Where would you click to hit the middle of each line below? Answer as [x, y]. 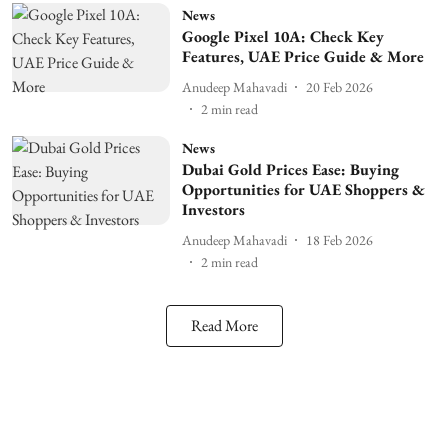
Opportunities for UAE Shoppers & [303, 189]
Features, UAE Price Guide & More [302, 56]
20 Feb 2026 [339, 86]
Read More [224, 325]
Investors [213, 209]
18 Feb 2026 [339, 239]
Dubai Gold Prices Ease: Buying [290, 169]
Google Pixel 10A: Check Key [282, 36]
